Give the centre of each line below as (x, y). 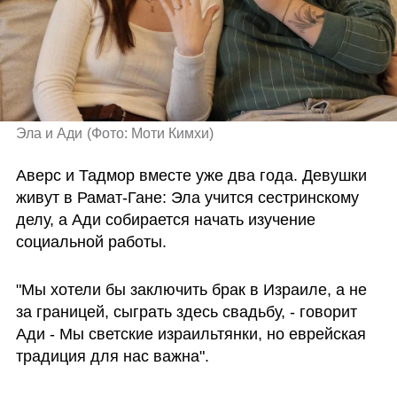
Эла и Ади (49, 133)
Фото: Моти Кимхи (151, 133)
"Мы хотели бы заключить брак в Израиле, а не (191, 290)
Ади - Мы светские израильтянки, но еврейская (191, 334)
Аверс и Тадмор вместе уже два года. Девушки (191, 176)
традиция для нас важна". (112, 356)
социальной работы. (91, 242)
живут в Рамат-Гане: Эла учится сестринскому (187, 198)
